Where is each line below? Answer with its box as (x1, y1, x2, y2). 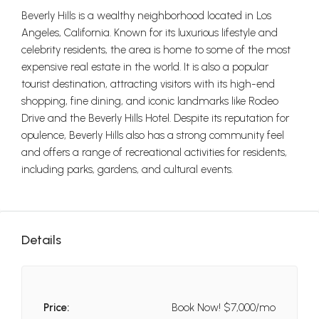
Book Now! (172, 301, 221, 314)
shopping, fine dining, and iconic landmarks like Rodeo (21, 95, 278, 108)
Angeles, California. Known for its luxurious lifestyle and (21, 26, 278, 39)
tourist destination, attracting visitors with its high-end (21, 78, 275, 90)
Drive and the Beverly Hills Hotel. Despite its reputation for (21, 112, 289, 125)
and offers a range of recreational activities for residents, (21, 146, 287, 159)
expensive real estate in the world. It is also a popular (21, 61, 268, 73)
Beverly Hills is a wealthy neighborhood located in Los (21, 9, 271, 22)
